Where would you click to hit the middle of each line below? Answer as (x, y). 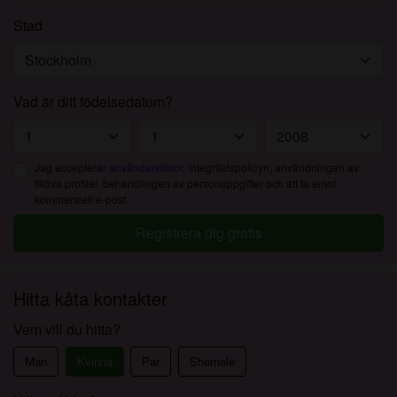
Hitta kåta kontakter (90, 298)
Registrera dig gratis (198, 233)
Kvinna (94, 361)
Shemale (212, 361)
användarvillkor (146, 167)
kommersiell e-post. (82, 199)
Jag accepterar (72, 167)
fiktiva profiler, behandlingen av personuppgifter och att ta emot (185, 183)
